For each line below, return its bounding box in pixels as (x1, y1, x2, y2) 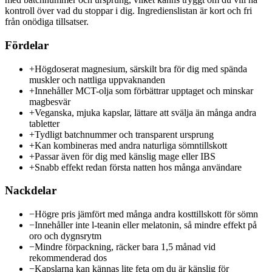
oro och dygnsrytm (29, 231, 101, 242)
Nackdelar (5, 184, 56, 197)
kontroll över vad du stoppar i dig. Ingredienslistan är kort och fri (5, 5, 252, 16)
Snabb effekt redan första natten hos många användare (35, 161, 242, 172)
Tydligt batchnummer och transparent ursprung (35, 129, 214, 140)
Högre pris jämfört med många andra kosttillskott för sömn (35, 209, 258, 220)
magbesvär (29, 96, 70, 107)
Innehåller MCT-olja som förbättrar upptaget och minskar (35, 85, 253, 96)
